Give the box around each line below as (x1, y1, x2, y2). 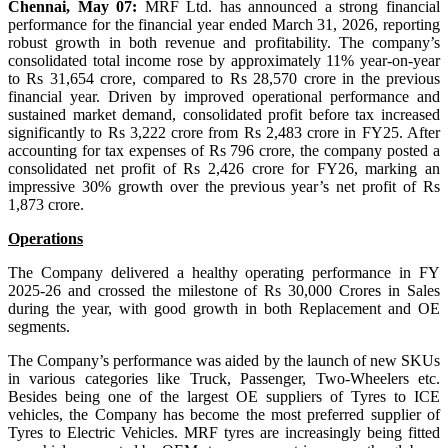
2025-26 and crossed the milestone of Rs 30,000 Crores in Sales (8, 281, 440, 299)
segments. (8, 317, 74, 335)
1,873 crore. (8, 195, 84, 213)
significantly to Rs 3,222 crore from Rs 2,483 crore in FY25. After (8, 123, 440, 141)
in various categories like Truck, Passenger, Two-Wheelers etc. (8, 369, 440, 387)
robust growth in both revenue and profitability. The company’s (8, 33, 440, 51)
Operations (8, 229, 83, 247)
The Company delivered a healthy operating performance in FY (8, 263, 440, 281)
